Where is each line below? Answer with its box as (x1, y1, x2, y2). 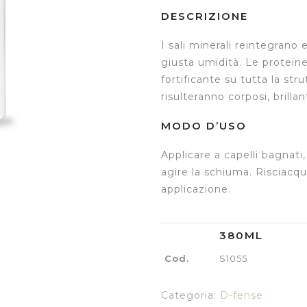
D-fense (219, 289, 263, 302)
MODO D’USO (160, 119, 247, 132)
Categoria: (160, 289, 220, 302)
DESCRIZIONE (160, 10, 248, 23)
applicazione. (160, 183, 231, 195)
